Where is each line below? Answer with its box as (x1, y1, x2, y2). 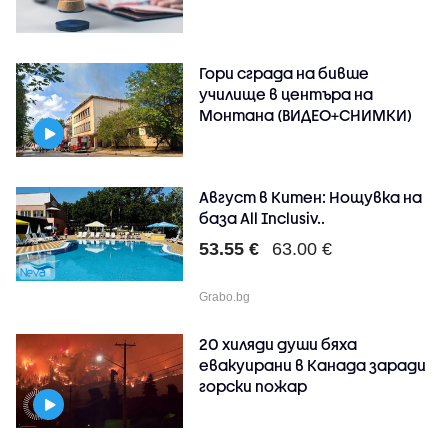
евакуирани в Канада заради (199, 355, 427, 374)
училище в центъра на (199, 84, 374, 103)
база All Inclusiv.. (199, 208, 326, 227)
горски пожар (199, 376, 308, 395)
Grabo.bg (199, 289, 251, 304)
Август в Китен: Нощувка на (199, 187, 423, 206)
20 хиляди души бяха (199, 334, 358, 353)
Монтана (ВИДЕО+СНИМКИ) (199, 105, 413, 124)
